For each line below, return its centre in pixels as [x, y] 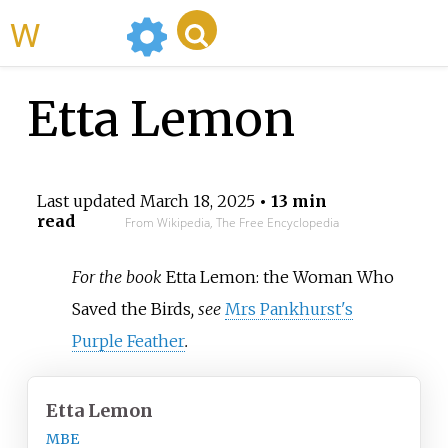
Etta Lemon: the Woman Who [280, 276]
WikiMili [79, 33]
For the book [119, 276]
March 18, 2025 [197, 201]
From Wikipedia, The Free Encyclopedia [231, 223]
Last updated [88, 201]
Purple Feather [129, 340]
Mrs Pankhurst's [289, 308]
